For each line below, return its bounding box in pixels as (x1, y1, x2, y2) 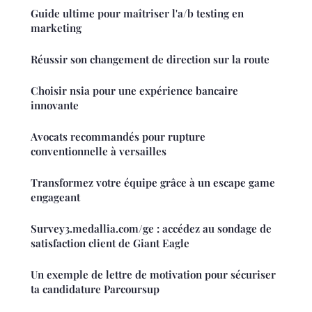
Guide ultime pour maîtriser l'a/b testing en (31, 6, 244, 21)
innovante (31, 98, 79, 113)
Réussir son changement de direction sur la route (31, 52, 270, 67)
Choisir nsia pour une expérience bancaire (31, 84, 238, 98)
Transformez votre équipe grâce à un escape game (31, 175, 275, 190)
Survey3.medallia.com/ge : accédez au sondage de (31, 221, 272, 236)
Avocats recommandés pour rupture (31, 130, 205, 144)
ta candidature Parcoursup (31, 282, 159, 297)
